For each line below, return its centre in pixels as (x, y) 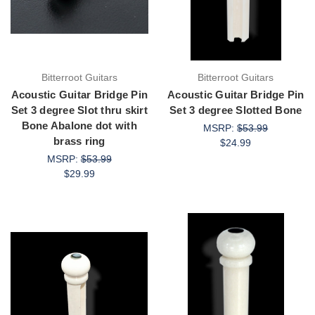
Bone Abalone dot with (79, 126)
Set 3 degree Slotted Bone (236, 110)
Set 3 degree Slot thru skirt (79, 110)
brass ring (79, 141)
